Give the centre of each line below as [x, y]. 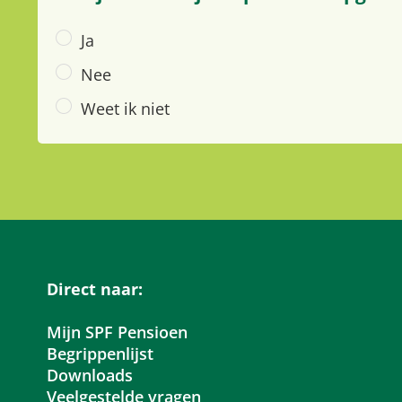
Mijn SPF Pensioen [117, 332]
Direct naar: [95, 289]
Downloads [90, 376]
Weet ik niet [125, 109]
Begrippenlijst [100, 354]
